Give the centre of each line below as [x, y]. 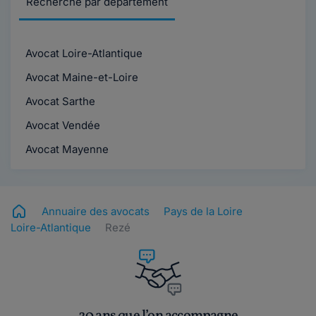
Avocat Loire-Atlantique [83, 53]
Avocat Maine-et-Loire [80, 77]
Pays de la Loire [203, 211]
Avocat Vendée [61, 125]
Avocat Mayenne [66, 149]
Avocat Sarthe [59, 101]
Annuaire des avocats [96, 211]
